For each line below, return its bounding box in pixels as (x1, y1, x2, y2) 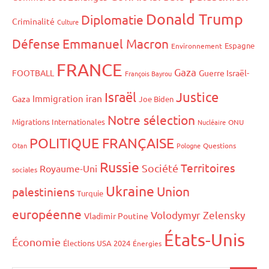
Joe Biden (139, 93, 174, 104)
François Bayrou (125, 68, 172, 78)
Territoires (181, 160, 235, 175)
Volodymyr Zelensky (151, 208, 245, 221)
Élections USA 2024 (63, 237, 130, 248)
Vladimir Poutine (84, 210, 148, 221)
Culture (57, 16, 79, 26)
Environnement (171, 40, 222, 50)
